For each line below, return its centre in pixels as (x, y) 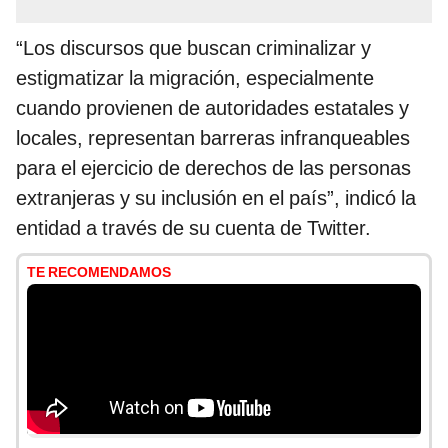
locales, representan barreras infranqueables (213, 138)
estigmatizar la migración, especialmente (195, 78)
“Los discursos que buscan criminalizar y (193, 48)
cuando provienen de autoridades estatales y (212, 108)
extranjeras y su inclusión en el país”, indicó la (216, 198)
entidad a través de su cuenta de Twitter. (193, 228)
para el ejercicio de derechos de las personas (213, 168)
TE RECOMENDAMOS (99, 272)
